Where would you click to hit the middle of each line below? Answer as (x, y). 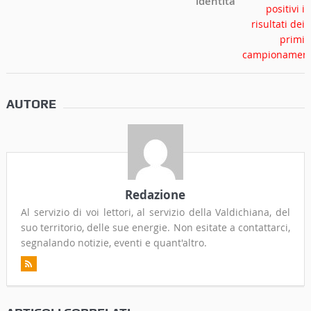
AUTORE (31, 103)
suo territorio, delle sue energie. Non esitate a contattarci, (155, 227)
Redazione (155, 194)
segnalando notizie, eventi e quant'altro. (114, 242)
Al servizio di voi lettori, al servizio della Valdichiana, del (155, 212)
